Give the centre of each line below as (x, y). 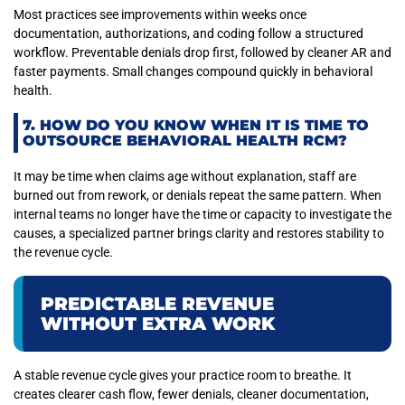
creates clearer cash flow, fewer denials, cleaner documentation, (191, 394)
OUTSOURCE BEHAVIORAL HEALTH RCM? (185, 141)
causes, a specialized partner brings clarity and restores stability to (199, 234)
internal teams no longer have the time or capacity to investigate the (202, 215)
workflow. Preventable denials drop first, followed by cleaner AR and (202, 52)
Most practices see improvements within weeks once (160, 14)
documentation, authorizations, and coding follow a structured (188, 33)
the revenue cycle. (63, 253)
